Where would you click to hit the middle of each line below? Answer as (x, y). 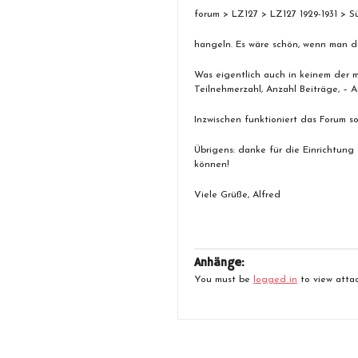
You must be (224, 280)
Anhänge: (219, 263)
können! (212, 165)
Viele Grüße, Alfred (237, 195)
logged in (275, 280)
